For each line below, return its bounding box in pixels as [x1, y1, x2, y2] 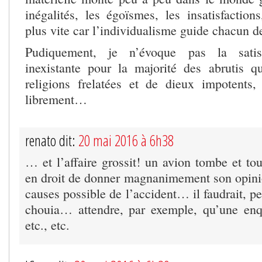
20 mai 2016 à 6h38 [78, 130, 174, 150]
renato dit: [25, 130, 78, 150]
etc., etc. [25, 216, 70, 233]
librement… [25, 90, 87, 108]
